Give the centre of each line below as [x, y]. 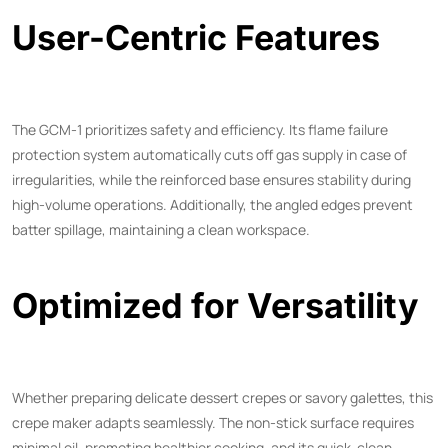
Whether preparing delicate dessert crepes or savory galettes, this [222, 397]
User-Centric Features [196, 37]
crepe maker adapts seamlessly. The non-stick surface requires [213, 422]
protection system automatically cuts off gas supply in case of [209, 154]
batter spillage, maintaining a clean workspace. [161, 229]
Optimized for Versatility [215, 305]
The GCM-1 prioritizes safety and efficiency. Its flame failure [200, 129]
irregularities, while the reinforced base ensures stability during [211, 179]
